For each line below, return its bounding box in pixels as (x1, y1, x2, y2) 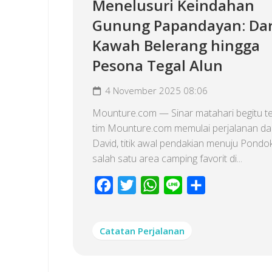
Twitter (136, 178, 166, 192)
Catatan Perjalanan (100, 224, 185, 237)
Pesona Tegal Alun (92, 55, 223, 75)
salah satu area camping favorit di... (92, 151, 242, 165)
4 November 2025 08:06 (105, 84, 208, 97)
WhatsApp (159, 178, 203, 192)
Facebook (113, 178, 156, 192)
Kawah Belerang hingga (92, 35, 260, 55)
